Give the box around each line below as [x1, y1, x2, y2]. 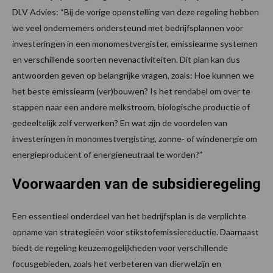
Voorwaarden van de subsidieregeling [12, 175, 261, 193]
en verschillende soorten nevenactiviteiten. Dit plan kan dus [12, 54, 240, 65]
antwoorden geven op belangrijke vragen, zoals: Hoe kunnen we [12, 70, 254, 81]
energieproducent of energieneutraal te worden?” [12, 149, 202, 160]
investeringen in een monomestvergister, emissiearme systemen [12, 38, 258, 49]
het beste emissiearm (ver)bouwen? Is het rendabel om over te [12, 86, 250, 97]
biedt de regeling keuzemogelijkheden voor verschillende [12, 243, 228, 253]
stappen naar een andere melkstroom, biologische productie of [12, 102, 250, 113]
